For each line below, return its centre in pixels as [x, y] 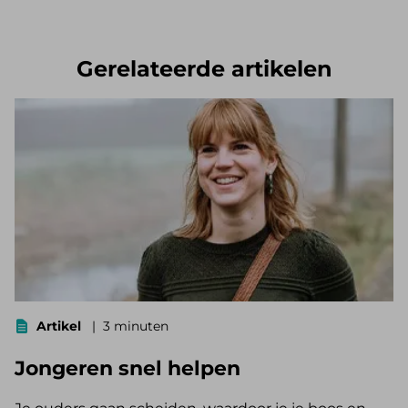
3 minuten [136, 326]
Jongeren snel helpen [127, 368]
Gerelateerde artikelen [204, 69]
